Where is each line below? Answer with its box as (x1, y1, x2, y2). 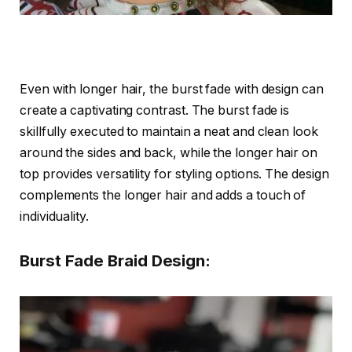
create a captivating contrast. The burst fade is (20, 103, 290, 119)
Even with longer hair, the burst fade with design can (20, 82, 324, 97)
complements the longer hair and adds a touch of (20, 188, 306, 203)
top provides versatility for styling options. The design (20, 167, 329, 182)
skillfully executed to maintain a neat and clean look (20, 124, 318, 140)
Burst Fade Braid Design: (20, 250, 211, 270)
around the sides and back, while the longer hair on (20, 145, 317, 161)
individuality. (20, 209, 89, 225)
